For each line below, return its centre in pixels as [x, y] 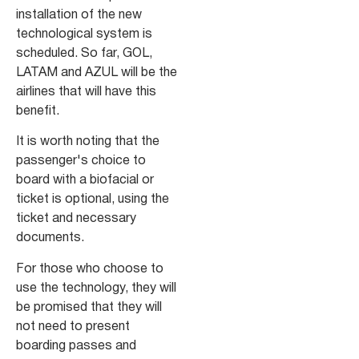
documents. [50, 238]
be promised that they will [89, 307]
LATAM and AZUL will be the [97, 73]
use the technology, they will [96, 288]
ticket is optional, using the [93, 200]
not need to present [73, 327]
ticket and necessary [76, 219]
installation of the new [79, 15]
